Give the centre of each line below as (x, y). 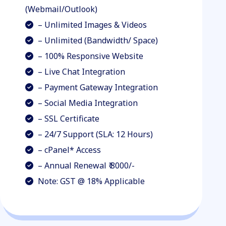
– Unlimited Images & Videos (92, 25)
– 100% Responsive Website (90, 56)
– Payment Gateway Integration (97, 87)
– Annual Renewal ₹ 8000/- (86, 165)
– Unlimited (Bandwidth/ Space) (97, 40)
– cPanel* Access (69, 150)
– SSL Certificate (68, 119)
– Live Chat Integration (81, 72)
